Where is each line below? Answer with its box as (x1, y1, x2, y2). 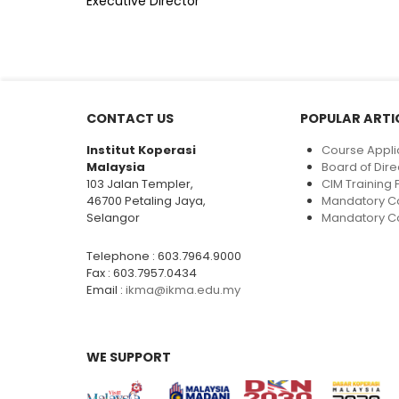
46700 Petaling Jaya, (86, 192, 206, 209)
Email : (86, 281, 126, 298)
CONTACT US (86, 110, 174, 127)
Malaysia (86, 159, 145, 175)
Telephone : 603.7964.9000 (86, 248, 241, 265)
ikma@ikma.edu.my (126, 281, 240, 298)
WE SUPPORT (86, 347, 171, 366)
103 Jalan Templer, (86, 175, 193, 192)
